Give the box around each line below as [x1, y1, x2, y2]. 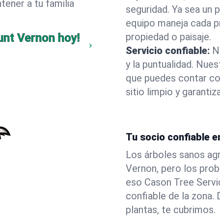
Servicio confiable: [126, 45, 210, 56]
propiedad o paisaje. [126, 31, 211, 43]
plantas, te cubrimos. [126, 204, 216, 216]
